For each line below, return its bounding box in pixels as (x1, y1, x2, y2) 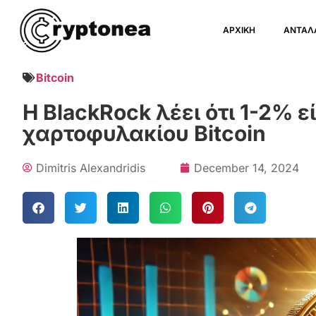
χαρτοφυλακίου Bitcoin (23, 121, 266, 146)
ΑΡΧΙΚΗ (223, 25, 256, 35)
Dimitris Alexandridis (36, 161, 145, 175)
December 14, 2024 (194, 161, 299, 175)
